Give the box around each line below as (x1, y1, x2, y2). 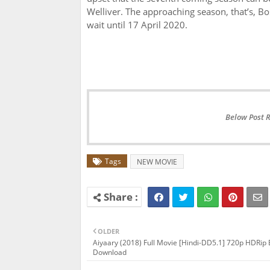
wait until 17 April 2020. (87, 19, 187, 31)
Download (93, 247, 127, 258)
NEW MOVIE (137, 157, 177, 168)
